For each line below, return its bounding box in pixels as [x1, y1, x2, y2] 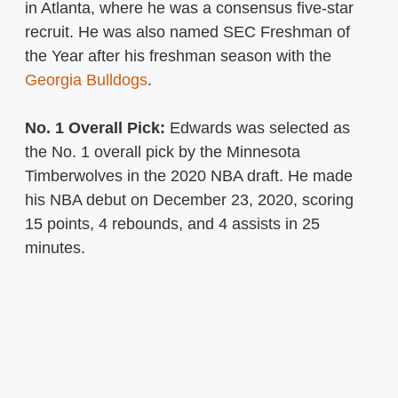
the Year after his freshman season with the [25, 47, 331, 66]
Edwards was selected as [165, 119, 350, 138]
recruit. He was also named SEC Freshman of [25, 23, 350, 42]
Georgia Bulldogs [25, 71, 147, 90]
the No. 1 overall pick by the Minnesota [25, 143, 300, 162]
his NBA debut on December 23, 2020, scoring [25, 191, 354, 210]
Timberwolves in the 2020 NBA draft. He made [25, 167, 353, 186]
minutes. [25, 239, 90, 258]
